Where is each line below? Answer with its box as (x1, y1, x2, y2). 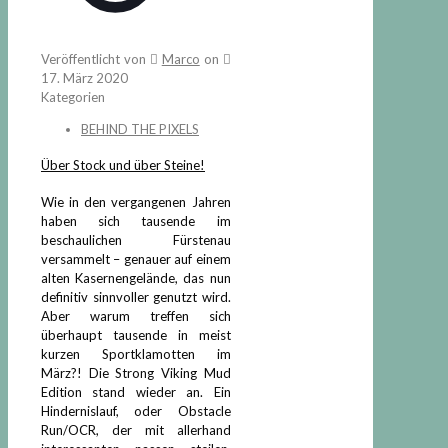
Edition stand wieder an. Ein (41, 383, 231, 400)
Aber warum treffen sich (41, 307, 231, 324)
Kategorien (41, 89, 105, 105)
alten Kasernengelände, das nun (41, 269, 231, 286)
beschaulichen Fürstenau (41, 231, 231, 248)
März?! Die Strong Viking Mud (41, 364, 231, 381)
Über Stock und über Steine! (41, 157, 205, 174)
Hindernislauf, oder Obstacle (41, 402, 231, 419)
